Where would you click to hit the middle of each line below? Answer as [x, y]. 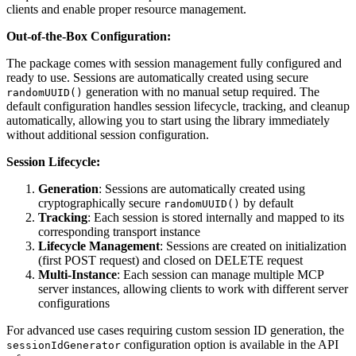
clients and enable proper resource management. [126, 9]
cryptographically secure [101, 203]
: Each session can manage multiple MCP [220, 274]
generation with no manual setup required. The [201, 91]
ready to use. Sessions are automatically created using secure [157, 77]
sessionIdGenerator [64, 345]
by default [267, 203]
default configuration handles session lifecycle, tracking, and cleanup [178, 106]
